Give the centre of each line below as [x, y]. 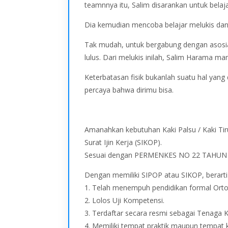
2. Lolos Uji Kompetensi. [125, 200]
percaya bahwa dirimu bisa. [129, 90]
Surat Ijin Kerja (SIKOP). [123, 142]
